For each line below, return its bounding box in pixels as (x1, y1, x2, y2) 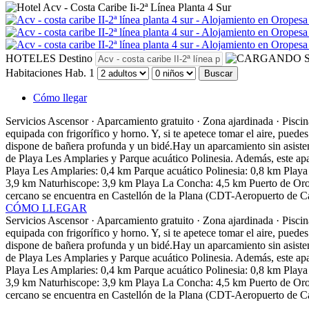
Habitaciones (6, 66, 62, 79)
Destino (59, 52, 92, 64)
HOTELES (6, 52, 56, 64)
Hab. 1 (65, 66, 94, 79)
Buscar (204, 68, 232, 79)
